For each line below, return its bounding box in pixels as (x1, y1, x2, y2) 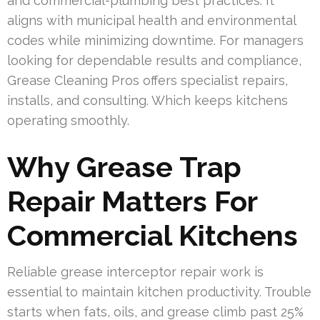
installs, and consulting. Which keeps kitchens (7, 93, 288, 109)
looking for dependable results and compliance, (7, 53, 301, 69)
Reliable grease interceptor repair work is (7, 264, 264, 280)
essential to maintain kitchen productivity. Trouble (7, 284, 311, 300)
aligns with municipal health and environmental (7, 13, 296, 29)
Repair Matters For (7, 184, 257, 219)
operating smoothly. (7, 113, 129, 129)
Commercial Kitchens (7, 219, 298, 253)
